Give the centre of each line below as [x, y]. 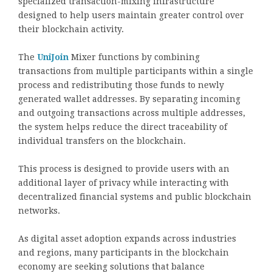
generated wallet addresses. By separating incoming [129, 99]
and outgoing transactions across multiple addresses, [132, 113]
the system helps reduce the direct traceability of [123, 127]
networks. [39, 210]
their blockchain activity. [71, 29]
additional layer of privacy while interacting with [124, 182]
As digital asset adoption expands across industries [127, 238]
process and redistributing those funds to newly [121, 85]
